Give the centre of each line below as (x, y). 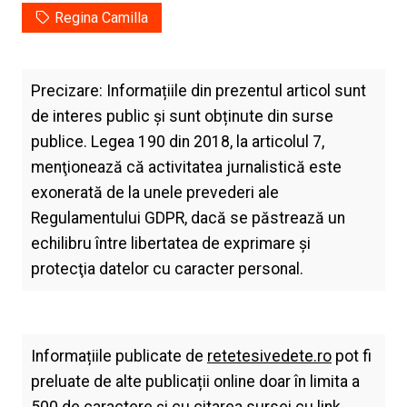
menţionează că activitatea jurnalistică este (186, 168)
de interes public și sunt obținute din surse (182, 117)
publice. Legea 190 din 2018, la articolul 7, (177, 142)
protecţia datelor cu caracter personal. (167, 269)
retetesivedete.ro (269, 357)
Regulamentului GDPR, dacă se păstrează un (188, 218)
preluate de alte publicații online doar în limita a (195, 382)
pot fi (351, 357)
